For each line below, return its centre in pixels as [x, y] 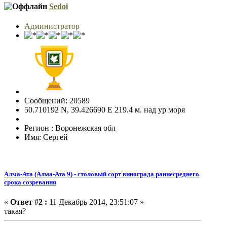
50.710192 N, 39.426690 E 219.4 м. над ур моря [105, 109]
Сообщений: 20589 [57, 100]
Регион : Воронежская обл [70, 128]
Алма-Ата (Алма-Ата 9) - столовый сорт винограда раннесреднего [102, 174]
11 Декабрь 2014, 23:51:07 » [96, 202]
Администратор [52, 26]
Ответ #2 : [29, 202]
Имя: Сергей [46, 137]
